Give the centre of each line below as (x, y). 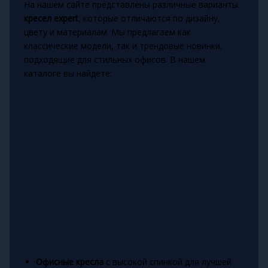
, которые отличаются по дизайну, (149, 19)
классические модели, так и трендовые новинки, (123, 46)
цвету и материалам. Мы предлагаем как (107, 32)
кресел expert (51, 19)
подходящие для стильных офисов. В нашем (114, 60)
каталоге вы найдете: (68, 74)
